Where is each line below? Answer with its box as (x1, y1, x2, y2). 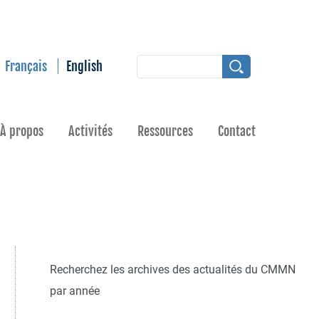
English (66, 58, 103, 74)
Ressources (137, 123, 193, 139)
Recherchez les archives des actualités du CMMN (50, 263, 296, 276)
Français (5, 58, 47, 74)
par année (50, 284, 100, 298)
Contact (218, 123, 256, 139)
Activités (68, 123, 113, 139)
